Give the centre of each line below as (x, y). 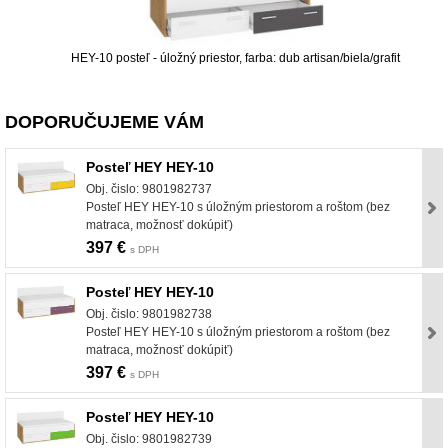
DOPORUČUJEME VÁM (104, 121)
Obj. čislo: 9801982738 (149, 313)
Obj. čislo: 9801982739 (149, 438)
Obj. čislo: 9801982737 (149, 188)
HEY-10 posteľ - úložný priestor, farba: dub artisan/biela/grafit (235, 57)
